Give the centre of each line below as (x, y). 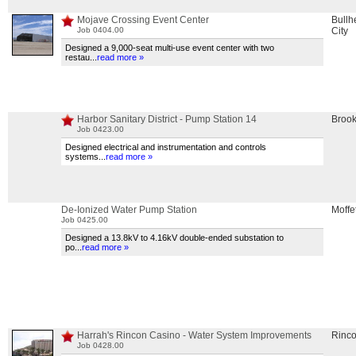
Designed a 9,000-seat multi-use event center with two (170, 48)
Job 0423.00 (101, 129)
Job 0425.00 (85, 220)
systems (82, 157)
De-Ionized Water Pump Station (129, 210)
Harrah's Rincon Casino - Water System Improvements (194, 335)
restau (77, 57)
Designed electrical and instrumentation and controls (166, 147)
